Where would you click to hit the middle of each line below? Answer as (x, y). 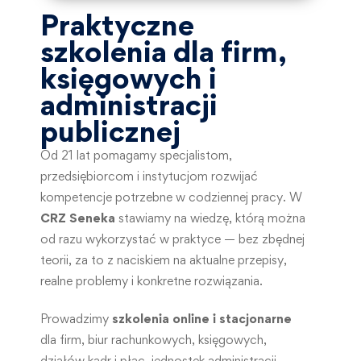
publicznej (110, 131)
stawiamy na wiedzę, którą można (210, 218)
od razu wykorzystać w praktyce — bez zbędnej (172, 239)
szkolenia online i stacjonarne (202, 318)
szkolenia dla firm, (164, 51)
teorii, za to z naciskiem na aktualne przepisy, (164, 259)
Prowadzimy (76, 318)
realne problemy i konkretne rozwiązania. (151, 280)
